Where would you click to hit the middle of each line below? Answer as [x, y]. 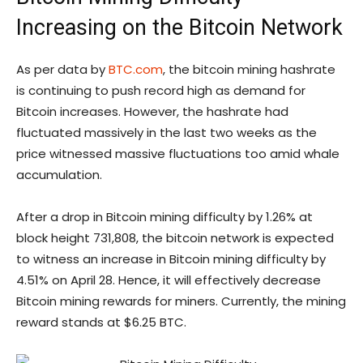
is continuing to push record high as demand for [161, 91]
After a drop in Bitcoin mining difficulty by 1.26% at [164, 217]
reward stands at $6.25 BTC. [101, 322]
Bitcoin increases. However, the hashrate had [152, 112]
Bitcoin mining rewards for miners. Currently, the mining [181, 301]
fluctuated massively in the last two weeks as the [167, 133]
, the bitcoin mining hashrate [249, 70]
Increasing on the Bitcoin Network [179, 28]
